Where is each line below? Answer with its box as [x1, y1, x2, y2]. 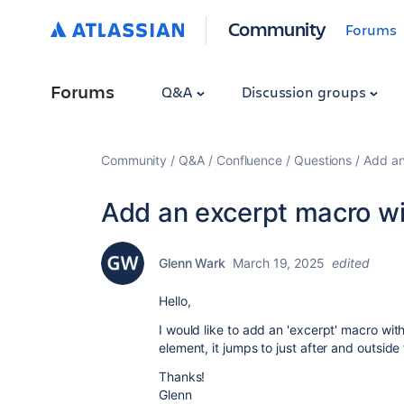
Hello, [159, 293, 191, 308]
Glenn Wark [159, 255, 226, 271]
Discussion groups [241, 82, 370, 101]
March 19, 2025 [233, 255, 325, 271]
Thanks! [159, 369, 206, 384]
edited [332, 255, 370, 271]
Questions [293, 152, 353, 168]
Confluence [216, 152, 283, 168]
